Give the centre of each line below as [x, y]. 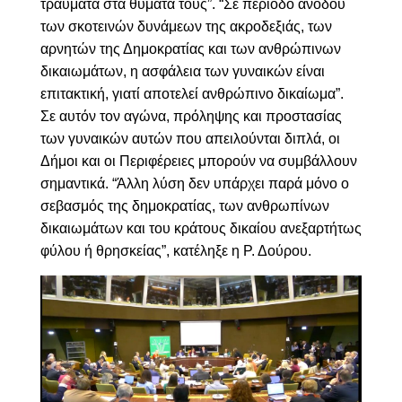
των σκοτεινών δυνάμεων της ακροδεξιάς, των [186, 26]
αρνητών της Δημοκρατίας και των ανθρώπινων [190, 48]
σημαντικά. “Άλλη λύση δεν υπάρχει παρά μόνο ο [194, 183]
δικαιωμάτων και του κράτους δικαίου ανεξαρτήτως [201, 228]
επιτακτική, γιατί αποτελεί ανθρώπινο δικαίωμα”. [192, 93]
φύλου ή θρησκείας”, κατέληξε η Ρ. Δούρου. [175, 250]
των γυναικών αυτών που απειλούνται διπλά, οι [190, 138]
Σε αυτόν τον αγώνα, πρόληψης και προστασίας [191, 116]
